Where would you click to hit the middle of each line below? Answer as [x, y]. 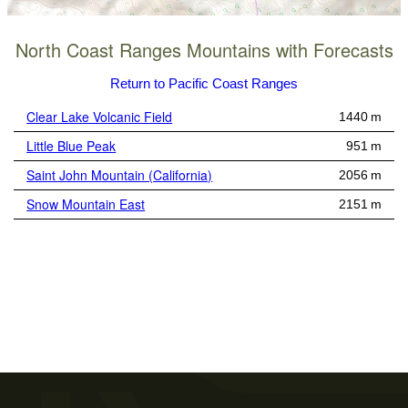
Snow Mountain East [86, 204]
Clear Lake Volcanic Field [100, 117]
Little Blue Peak [71, 146]
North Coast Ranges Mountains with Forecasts [204, 50]
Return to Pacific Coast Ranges [204, 84]
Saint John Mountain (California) [120, 175]
